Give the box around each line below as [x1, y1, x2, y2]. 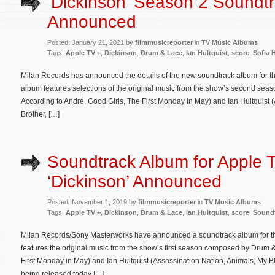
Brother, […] [21, 109, 60, 118]
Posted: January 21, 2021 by [47, 38, 135, 46]
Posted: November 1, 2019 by [47, 198, 138, 206]
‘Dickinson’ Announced [47, 172, 222, 192]
